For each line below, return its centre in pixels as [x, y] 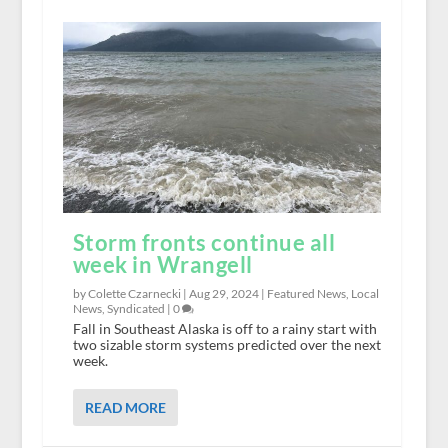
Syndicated [135, 308]
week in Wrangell [162, 264]
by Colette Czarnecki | [130, 293]
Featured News [306, 293]
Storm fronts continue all [204, 242]
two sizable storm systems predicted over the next [226, 344]
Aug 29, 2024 [223, 293]
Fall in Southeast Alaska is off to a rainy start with [224, 328]
